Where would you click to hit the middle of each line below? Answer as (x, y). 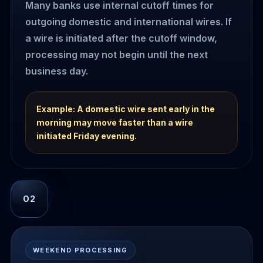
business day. (57, 71)
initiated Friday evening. (87, 136)
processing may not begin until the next (117, 54)
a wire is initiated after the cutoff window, (121, 38)
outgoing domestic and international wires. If (129, 21)
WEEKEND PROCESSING (80, 250)
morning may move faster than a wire (115, 122)
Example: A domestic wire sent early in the (126, 109)
